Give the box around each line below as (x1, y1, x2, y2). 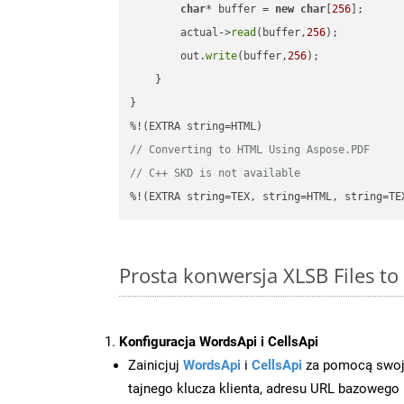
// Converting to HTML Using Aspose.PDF (130, 143, 371, 157)
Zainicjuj (128, 356, 183, 373)
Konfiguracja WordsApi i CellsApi (119, 333, 318, 350)
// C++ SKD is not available (130, 167, 301, 180)
